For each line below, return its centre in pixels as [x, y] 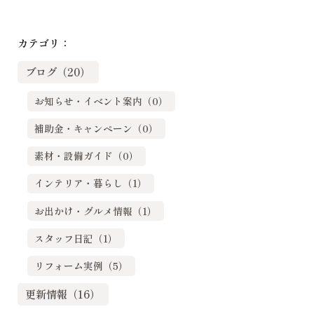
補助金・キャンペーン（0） [97, 129]
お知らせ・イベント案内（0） [102, 101]
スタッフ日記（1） [76, 238]
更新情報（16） [63, 294]
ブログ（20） [58, 72]
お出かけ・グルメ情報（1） [96, 211]
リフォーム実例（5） [82, 265]
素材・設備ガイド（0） [87, 156]
